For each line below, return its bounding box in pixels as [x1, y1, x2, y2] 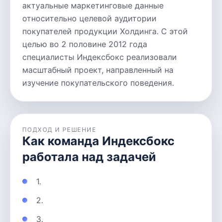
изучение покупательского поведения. [22, 78, 174, 88]
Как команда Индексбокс [22, 134, 174, 148]
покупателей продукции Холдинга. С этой [22, 26, 188, 36]
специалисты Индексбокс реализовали [22, 52, 177, 62]
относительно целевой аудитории [22, 13, 157, 23]
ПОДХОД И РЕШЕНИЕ [22, 126, 97, 133]
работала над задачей [22, 150, 156, 164]
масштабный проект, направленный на [22, 65, 173, 75]
